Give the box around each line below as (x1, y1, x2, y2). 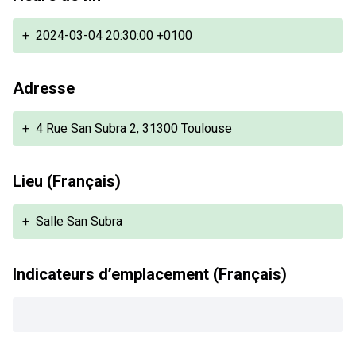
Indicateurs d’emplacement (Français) (13, 265, 287, 284)
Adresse (13, 79, 75, 98)
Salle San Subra (36, 214, 122, 229)
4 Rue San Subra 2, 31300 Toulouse (36, 121, 232, 136)
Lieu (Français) (13, 172, 121, 191)
